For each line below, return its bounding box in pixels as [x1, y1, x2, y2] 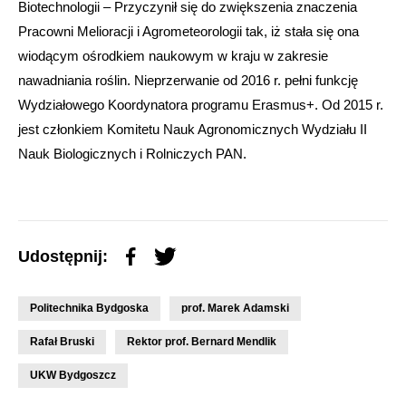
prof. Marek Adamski [181, 301, 289, 314]
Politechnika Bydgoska [30, 301, 149, 314]
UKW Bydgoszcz [30, 368, 116, 382]
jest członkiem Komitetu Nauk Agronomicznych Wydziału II [18, 121, 367, 137]
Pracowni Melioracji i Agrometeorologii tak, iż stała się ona [18, 23, 359, 39]
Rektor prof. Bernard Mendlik [127, 334, 276, 348]
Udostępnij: [18, 246, 108, 266]
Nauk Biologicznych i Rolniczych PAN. [18, 145, 246, 161]
